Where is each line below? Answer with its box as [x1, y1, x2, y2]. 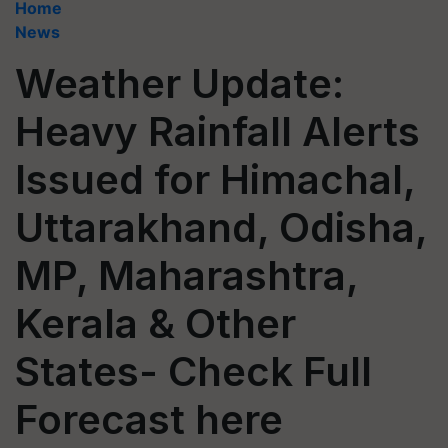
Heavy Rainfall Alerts [15, 107, 420, 156]
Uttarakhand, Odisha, [15, 203, 427, 252]
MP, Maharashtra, [15, 251, 358, 300]
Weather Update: [15, 59, 344, 108]
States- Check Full [15, 347, 372, 396]
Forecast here [15, 395, 283, 444]
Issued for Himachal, [15, 155, 415, 204]
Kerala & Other [15, 299, 296, 348]
